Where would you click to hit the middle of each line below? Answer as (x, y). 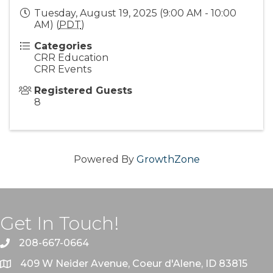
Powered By (105, 159)
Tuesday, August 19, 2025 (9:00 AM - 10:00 (135, 13)
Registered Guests (83, 90)
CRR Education (71, 57)
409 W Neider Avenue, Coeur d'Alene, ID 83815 (134, 263)
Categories (63, 46)
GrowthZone (168, 159)
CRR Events (63, 69)
